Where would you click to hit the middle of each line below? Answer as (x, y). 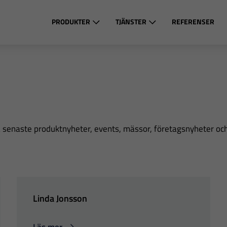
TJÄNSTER (131, 22)
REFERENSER (193, 22)
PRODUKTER (71, 22)
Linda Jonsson (60, 198)
